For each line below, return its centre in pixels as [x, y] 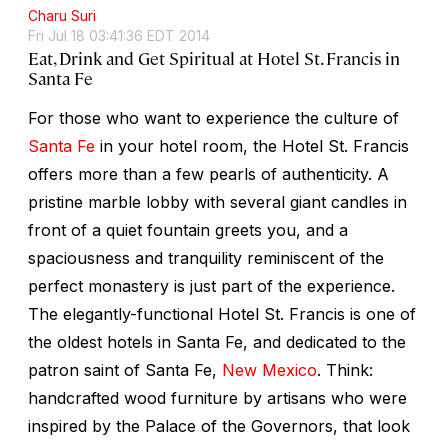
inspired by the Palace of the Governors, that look [219, 425]
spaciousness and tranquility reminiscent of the [206, 257]
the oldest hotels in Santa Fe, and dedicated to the [217, 341]
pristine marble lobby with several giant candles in [217, 201]
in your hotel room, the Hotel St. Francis [252, 145]
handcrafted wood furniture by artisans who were [217, 397]
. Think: [345, 369]
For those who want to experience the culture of [213, 117]
